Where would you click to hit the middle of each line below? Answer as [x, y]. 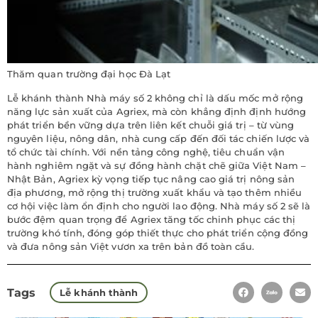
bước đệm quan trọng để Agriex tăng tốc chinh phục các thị [151, 220]
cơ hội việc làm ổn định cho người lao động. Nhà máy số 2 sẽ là [159, 206]
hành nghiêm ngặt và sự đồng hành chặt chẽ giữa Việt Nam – [157, 166]
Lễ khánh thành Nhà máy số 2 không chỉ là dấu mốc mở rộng [155, 98]
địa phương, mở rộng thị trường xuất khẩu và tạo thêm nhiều [155, 193]
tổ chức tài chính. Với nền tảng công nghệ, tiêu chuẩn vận [146, 152]
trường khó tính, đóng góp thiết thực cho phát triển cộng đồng [158, 233]
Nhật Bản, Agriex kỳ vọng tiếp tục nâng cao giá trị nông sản [151, 179]
